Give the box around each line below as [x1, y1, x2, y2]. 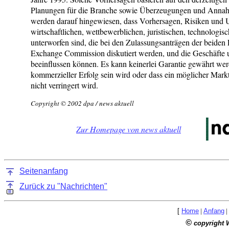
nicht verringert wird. [31, 79, 98, 90]
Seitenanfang [19, 167, 68, 175]
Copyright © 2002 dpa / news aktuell [31, 98, 134, 108]
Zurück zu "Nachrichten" [19, 182, 107, 191]
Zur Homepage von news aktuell [76, 123, 181, 134]
